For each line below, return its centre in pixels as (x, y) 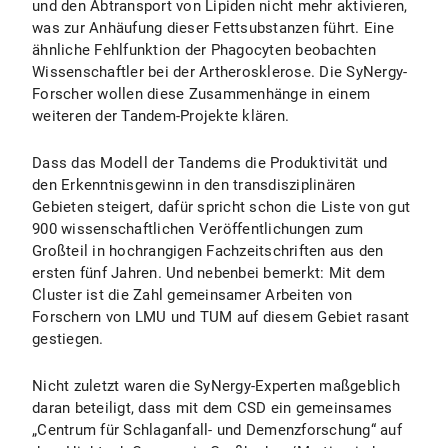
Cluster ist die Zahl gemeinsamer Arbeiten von (192, 295)
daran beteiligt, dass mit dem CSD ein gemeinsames (212, 408)
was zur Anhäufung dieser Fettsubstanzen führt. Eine (213, 28)
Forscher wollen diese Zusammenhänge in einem (201, 94)
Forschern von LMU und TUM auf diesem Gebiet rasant (221, 317)
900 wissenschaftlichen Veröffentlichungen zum (198, 229)
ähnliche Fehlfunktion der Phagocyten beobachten (204, 50)
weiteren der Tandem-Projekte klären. (160, 116)
